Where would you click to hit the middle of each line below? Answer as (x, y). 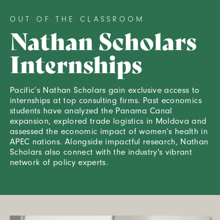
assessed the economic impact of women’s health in (109, 132)
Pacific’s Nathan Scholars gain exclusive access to (105, 90)
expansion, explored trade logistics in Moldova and (108, 121)
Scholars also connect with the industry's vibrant (101, 152)
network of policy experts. (60, 163)
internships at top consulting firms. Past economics (106, 101)
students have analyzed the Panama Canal (91, 111)
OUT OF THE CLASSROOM (77, 20)
